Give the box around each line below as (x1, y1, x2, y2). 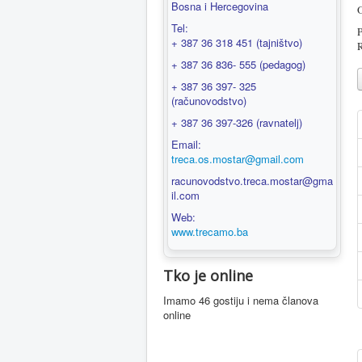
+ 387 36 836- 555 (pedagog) (171, 57, 305, 72)
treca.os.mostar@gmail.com (171, 151, 304, 166)
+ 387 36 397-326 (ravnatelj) (171, 115, 302, 130)
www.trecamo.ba (171, 224, 248, 239)
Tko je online (163, 266, 253, 285)
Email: (171, 137, 204, 152)
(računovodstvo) (171, 93, 246, 108)
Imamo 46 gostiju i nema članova (163, 293, 318, 308)
